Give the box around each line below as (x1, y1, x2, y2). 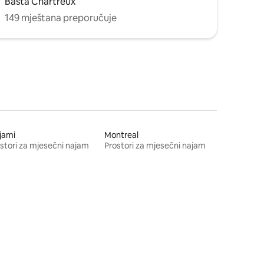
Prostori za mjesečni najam (104, 140, 206, 151)
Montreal (104, 129, 139, 140)
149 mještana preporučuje (5, 11, 117, 24)
